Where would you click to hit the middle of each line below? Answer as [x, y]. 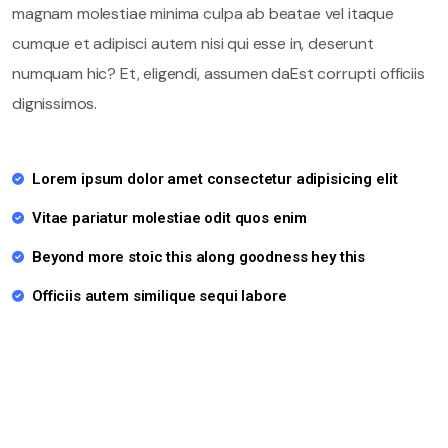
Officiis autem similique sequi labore [159, 296]
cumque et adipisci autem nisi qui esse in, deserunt [193, 43]
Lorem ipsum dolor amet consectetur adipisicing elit [215, 179]
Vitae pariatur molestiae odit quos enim [170, 218]
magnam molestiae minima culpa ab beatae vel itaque [203, 13]
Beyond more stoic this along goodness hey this [199, 257]
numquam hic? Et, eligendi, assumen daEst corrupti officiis [218, 73]
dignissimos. [55, 103]
